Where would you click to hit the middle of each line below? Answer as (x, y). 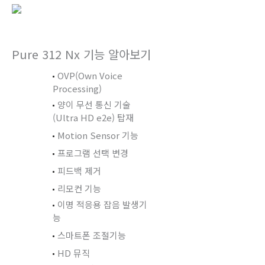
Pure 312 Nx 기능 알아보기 (81, 54)
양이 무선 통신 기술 (94, 104)
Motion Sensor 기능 (98, 135)
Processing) (77, 88)
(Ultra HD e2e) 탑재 (93, 117)
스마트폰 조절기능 (92, 235)
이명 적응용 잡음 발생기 (103, 204)
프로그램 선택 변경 (93, 153)
